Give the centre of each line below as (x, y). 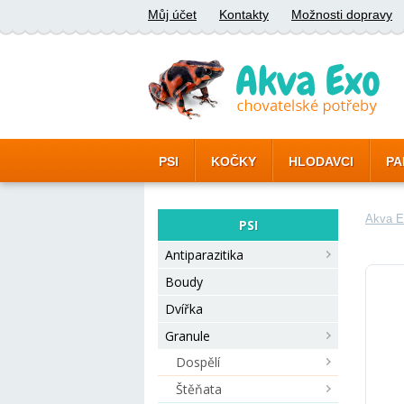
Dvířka (184, 309)
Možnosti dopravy (342, 14)
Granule (188, 336)
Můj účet (172, 14)
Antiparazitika (204, 255)
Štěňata (199, 389)
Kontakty (244, 14)
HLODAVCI (321, 161)
